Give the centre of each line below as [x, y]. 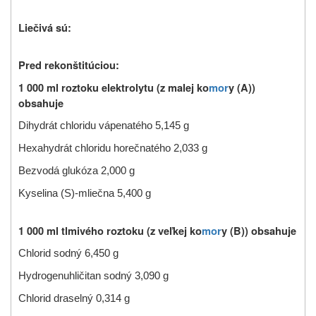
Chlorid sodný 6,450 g [68, 253]
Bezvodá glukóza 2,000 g [77, 170]
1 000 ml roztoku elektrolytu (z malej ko [114, 87]
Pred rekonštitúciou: [69, 65]
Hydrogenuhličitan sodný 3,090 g [93, 275]
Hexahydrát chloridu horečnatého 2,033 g [113, 148]
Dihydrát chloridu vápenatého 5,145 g [104, 125]
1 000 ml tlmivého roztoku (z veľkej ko [110, 231]
